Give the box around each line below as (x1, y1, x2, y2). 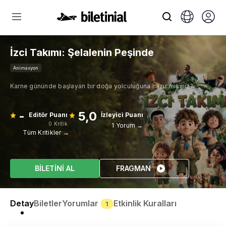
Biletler (34, 198, 62, 208)
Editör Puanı (29, 111, 68, 119)
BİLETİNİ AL (34, 164, 75, 173)
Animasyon (13, 65, 38, 71)
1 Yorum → (111, 122, 143, 129)
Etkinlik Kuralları (114, 198, 177, 208)
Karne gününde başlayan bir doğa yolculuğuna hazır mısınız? (10, 82, 193, 90)
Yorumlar (62, 198, 100, 208)
